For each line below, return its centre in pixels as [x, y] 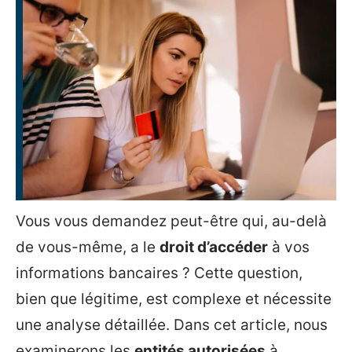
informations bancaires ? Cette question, [159, 273]
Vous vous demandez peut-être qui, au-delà [171, 221]
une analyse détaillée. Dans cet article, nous [172, 325]
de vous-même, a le [88, 247]
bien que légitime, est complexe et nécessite [174, 299]
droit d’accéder [214, 247]
